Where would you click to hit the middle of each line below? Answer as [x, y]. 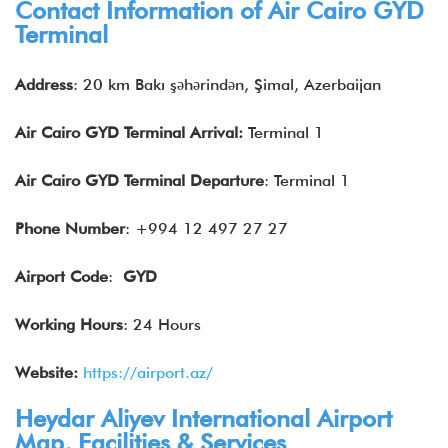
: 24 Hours [162, 324]
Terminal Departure [194, 180]
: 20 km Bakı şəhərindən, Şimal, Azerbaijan [227, 84]
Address [44, 84]
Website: [46, 372]
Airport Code [61, 276]
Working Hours [69, 324]
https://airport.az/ [148, 372]
